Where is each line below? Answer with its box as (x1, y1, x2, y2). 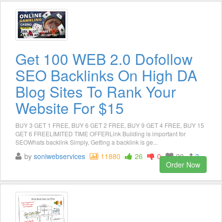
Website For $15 (15, 97, 124, 119)
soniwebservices (34, 151, 85, 162)
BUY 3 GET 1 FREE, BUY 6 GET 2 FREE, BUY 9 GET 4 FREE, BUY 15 (15, 121, 204, 130)
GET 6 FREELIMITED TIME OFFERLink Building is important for (15, 129, 186, 138)
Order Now (166, 160, 200, 170)
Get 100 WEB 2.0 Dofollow (15, 48, 193, 70)
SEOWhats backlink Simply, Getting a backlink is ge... (15, 138, 158, 147)
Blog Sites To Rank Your (15, 81, 176, 103)
